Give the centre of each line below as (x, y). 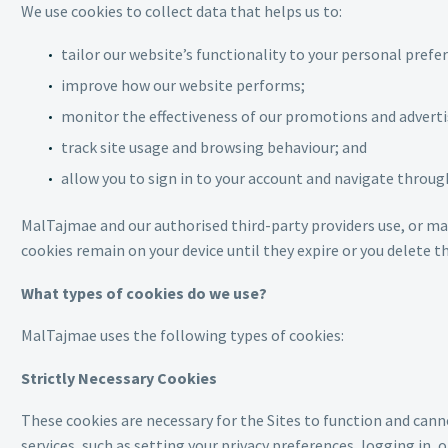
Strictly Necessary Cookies (119, 377)
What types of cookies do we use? (144, 292)
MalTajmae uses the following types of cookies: (182, 335)
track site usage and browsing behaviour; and (214, 146)
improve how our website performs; (183, 84)
